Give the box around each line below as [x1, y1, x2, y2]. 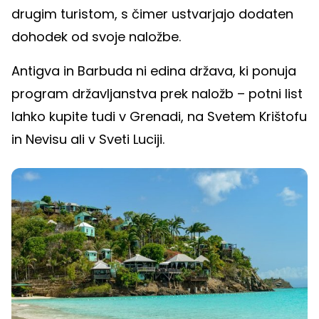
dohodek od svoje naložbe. [11, 28, 181, 46]
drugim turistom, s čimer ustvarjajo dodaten [11, 5, 293, 23]
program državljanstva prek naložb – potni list [11, 85, 303, 103]
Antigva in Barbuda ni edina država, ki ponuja [11, 62, 296, 80]
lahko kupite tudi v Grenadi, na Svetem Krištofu [11, 108, 307, 125]
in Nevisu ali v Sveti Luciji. [11, 130, 164, 148]
